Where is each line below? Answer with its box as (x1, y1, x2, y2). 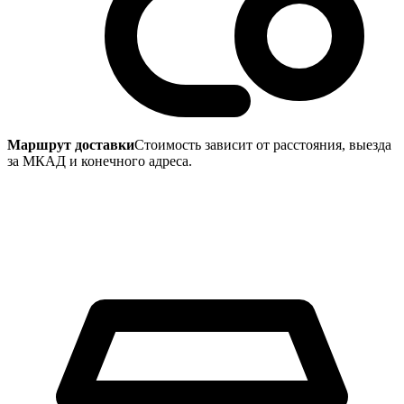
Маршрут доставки (7, 136, 134, 152)
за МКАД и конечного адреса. (7, 152, 192, 169)
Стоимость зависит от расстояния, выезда (134, 136, 391, 152)
